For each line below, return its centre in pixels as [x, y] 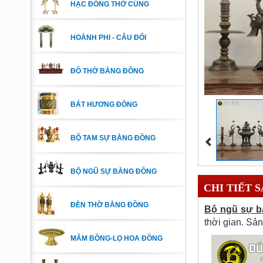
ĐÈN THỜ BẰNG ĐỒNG [109, 205]
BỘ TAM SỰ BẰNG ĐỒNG [113, 138]
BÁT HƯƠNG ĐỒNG [104, 104]
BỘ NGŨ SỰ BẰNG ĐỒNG [114, 171]
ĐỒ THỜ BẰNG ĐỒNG [107, 71]
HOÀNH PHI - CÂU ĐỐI [108, 38]
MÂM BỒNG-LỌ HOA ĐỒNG [117, 238]
